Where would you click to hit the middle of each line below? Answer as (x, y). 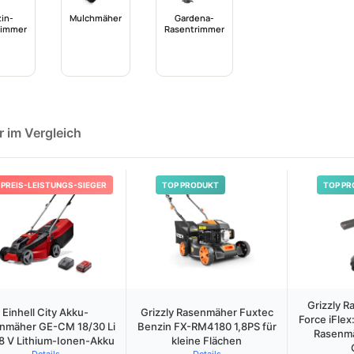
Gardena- (194, 18)
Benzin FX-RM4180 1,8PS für (207, 326)
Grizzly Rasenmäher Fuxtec (207, 312)
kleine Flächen (207, 341)
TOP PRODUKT (190, 185)
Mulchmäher (96, 18)
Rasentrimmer (194, 29)
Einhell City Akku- (45, 312)
